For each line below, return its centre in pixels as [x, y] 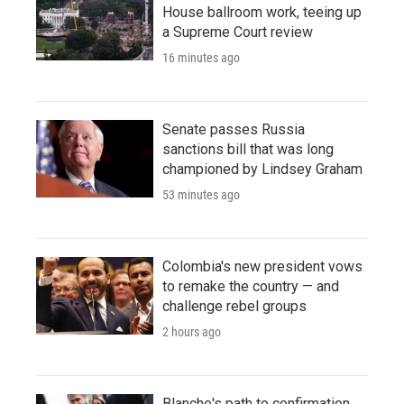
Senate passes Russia [234, 130]
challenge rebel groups [234, 307]
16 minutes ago [201, 58]
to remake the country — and [251, 287]
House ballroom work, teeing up [262, 13]
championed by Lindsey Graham [262, 170]
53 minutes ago [201, 195]
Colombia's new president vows [262, 267]
